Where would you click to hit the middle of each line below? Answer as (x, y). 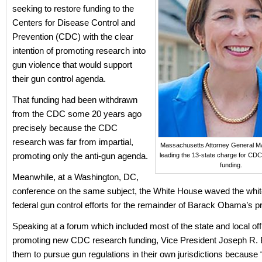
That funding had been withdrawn (75, 100)
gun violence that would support (72, 65)
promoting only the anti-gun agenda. (80, 156)
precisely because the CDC (65, 128)
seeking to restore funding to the (73, 8)
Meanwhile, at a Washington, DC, (75, 177)
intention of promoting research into (79, 51)
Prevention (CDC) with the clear (73, 37)
